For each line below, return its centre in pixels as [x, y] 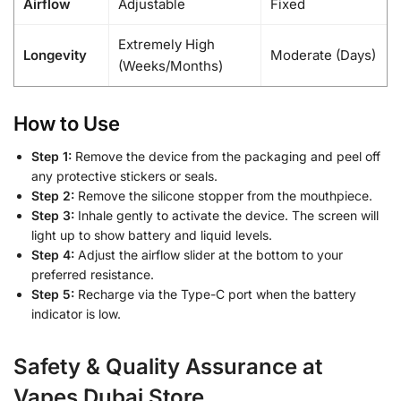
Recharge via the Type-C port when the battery [215, 294]
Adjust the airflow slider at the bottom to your [209, 255]
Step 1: [51, 157]
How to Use [67, 124]
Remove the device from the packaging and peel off [226, 157]
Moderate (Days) [323, 55]
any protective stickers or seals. [124, 176]
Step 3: [53, 216]
